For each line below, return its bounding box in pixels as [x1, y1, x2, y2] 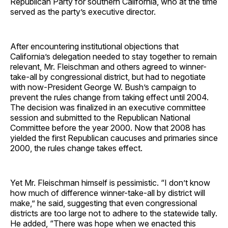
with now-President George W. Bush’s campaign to [10, 81, 196, 92]
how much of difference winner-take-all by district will [10, 187, 205, 198]
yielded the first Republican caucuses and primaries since [10, 132, 218, 143]
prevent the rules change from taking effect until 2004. [10, 92, 209, 102]
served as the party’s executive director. [10, 6, 156, 17]
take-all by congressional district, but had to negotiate [10, 71, 206, 82]
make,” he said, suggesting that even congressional [10, 197, 197, 208]
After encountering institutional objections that [10, 41, 179, 51]
